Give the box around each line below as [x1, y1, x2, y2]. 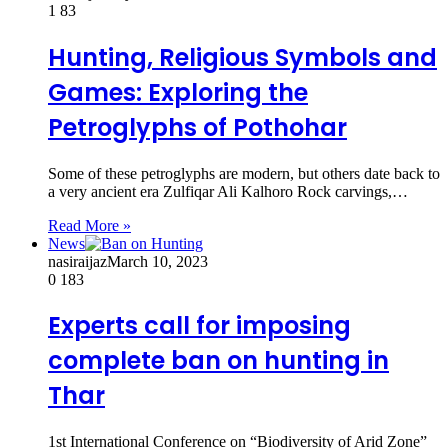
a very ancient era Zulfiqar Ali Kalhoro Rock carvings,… [48, 182, 408, 200]
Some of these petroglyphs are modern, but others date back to [48, 164, 440, 182]
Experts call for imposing [48, 309, 351, 343]
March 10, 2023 [107, 252, 208, 270]
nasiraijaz [48, 252, 107, 270]
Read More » [48, 216, 131, 234]
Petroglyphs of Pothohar [48, 110, 347, 144]
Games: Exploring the [48, 75, 308, 109]
